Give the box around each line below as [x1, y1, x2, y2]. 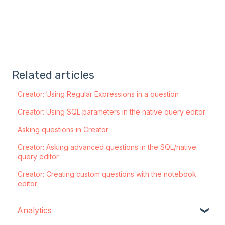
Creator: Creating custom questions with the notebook [18, 170, 197, 179]
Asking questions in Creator [18, 125, 109, 134]
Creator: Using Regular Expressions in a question [18, 90, 179, 99]
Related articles [12, 68, 94, 82]
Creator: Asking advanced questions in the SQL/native [18, 143, 197, 152]
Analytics [17, 205, 52, 215]
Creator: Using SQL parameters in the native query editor [18, 107, 206, 117]
